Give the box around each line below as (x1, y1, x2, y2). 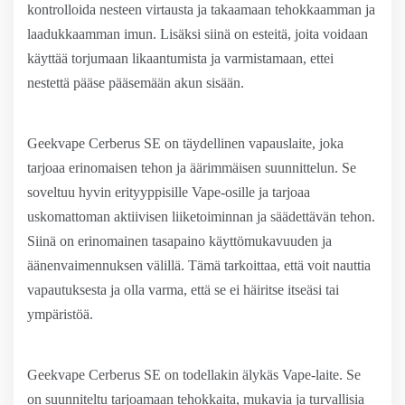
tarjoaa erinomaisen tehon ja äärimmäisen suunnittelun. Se (27, 160, 356, 175)
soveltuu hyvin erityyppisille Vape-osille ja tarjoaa (27, 184, 310, 200)
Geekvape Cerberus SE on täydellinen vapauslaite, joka (27, 136, 344, 151)
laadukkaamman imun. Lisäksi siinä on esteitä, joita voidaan (27, 26, 368, 42)
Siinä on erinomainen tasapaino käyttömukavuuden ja (27, 233, 332, 249)
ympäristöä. (27, 306, 93, 322)
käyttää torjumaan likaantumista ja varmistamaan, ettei (27, 51, 334, 66)
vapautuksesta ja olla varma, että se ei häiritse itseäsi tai (27, 282, 339, 297)
